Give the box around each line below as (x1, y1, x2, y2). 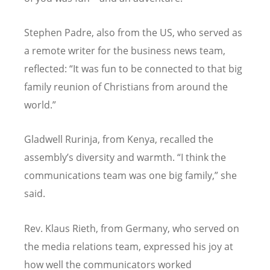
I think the (181, 151, 226, 165)
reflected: (24, 62, 69, 76)
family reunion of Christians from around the (24, 80, 228, 94)
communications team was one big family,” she (24, 169, 237, 183)
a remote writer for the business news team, (24, 44, 225, 58)
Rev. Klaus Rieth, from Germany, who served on (24, 221, 239, 235)
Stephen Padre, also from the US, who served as (24, 26, 242, 40)
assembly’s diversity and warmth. (24, 151, 177, 165)
